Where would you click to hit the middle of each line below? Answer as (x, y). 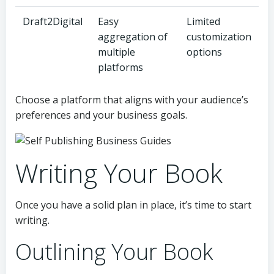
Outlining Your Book (114, 252)
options (204, 52)
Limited (203, 21)
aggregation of (133, 37)
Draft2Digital (53, 21)
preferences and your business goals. (101, 115)
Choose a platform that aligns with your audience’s (132, 100)
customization (219, 37)
